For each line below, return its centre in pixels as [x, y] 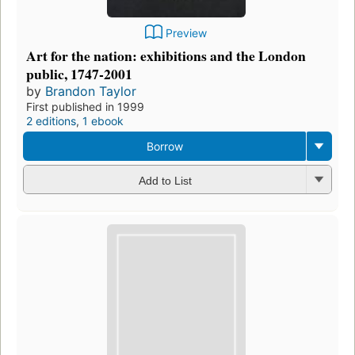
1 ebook [103, 121]
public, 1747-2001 [79, 74]
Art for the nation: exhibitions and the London [166, 56]
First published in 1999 [85, 107]
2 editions [51, 121]
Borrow [164, 147]
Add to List [165, 180]
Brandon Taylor [91, 92]
